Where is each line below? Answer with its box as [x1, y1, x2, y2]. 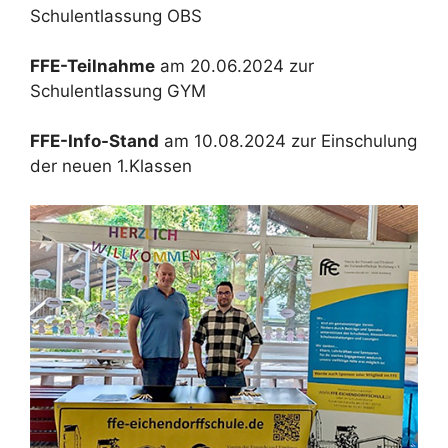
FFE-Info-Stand [30, 131, 159, 152]
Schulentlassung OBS [30, 6, 202, 27]
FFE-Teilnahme [30, 56, 155, 77]
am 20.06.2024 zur [155, 56, 314, 77]
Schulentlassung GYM [30, 81, 206, 102]
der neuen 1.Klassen [30, 156, 192, 177]
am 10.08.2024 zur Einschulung [159, 131, 417, 152]
